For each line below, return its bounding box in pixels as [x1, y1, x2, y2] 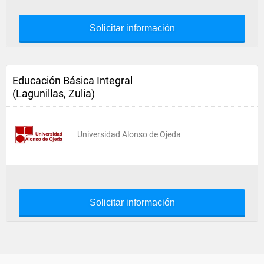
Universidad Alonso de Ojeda [77, 130, 181, 139]
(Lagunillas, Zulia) [12, 87, 95, 100]
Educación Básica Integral [12, 74, 133, 87]
